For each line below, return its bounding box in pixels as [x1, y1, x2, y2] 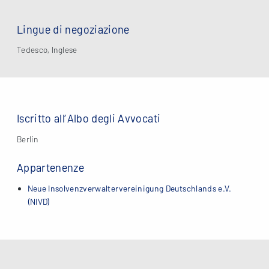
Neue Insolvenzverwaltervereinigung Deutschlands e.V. [27, 183, 232, 193]
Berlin [17, 133, 38, 144]
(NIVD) [27, 196, 50, 207]
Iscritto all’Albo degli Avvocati [17, 112, 161, 125]
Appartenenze [17, 161, 85, 175]
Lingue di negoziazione [17, 22, 130, 36]
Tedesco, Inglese [17, 44, 77, 55]
